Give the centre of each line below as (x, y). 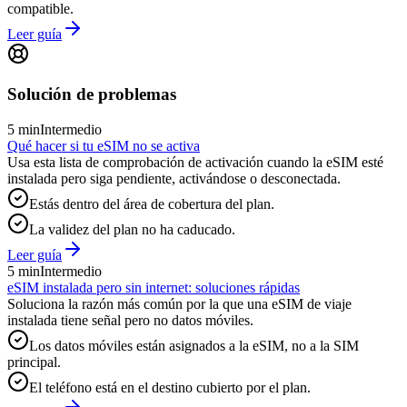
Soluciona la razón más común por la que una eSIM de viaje (179, 303)
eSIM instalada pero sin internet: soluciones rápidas (154, 287)
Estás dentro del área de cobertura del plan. (152, 203)
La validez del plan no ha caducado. (132, 229)
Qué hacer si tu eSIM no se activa (104, 145)
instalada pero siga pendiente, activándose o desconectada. (174, 178)
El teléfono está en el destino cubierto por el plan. (170, 387)
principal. (34, 362)
